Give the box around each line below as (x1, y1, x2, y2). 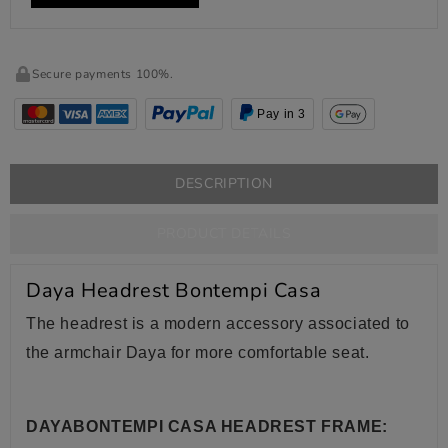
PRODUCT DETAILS (156, 224, 292, 244)
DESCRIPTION (175, 174, 273, 194)
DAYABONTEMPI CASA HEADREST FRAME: (26, 418, 388, 436)
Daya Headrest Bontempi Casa (26, 277, 322, 305)
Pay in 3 (257, 107, 307, 122)
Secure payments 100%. (32, 66, 174, 83)
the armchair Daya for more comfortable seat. (26, 344, 370, 362)
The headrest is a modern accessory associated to (26, 315, 410, 333)
